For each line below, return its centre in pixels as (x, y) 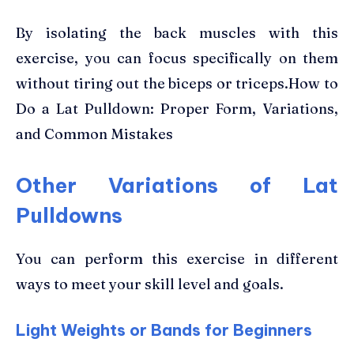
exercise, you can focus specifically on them (177, 58)
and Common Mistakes (94, 134)
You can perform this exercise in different (177, 258)
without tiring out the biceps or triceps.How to (177, 83)
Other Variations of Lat (177, 185)
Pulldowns (69, 215)
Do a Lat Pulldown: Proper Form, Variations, (177, 108)
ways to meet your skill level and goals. (150, 284)
